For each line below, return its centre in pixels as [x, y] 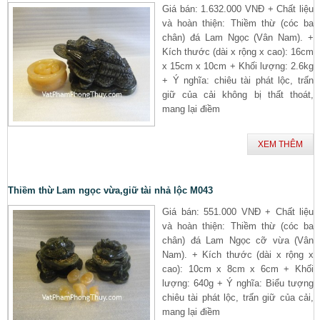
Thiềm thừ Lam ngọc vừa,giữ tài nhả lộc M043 [110, 190]
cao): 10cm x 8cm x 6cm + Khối [238, 269]
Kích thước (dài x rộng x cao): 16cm [238, 51]
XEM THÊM [280, 144]
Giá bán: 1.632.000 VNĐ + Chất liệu [238, 9]
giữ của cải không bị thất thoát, [238, 94]
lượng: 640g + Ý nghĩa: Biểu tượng [238, 283]
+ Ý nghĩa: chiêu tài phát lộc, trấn [238, 80]
